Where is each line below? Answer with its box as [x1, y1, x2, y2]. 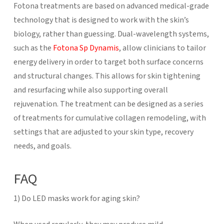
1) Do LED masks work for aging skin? [13, 192, 140, 204]
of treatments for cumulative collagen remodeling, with [13, 112, 206, 123]
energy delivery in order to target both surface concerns [13, 56, 203, 67]
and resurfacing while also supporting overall [13, 84, 168, 95]
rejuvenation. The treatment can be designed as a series [13, 98, 203, 109]
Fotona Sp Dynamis [52, 42, 119, 53]
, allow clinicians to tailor [118, 42, 206, 53]
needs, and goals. [13, 140, 71, 151]
